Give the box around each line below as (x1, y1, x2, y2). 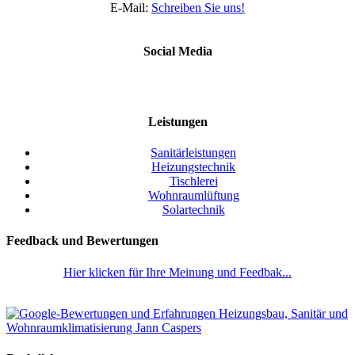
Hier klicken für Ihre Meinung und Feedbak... (63, 265, 292, 279)
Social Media (143, 44, 212, 59)
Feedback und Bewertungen (6, 234, 158, 248)
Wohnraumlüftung (147, 189, 239, 203)
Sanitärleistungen (151, 146, 236, 160)
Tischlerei (169, 174, 218, 189)
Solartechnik (162, 203, 225, 217)
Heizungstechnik (151, 160, 235, 174)
